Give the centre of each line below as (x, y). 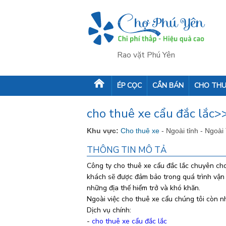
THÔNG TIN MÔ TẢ (127, 150)
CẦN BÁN (168, 86)
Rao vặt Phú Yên (146, 55)
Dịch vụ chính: (110, 210)
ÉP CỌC (129, 86)
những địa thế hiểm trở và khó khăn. (145, 188)
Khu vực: (103, 131)
